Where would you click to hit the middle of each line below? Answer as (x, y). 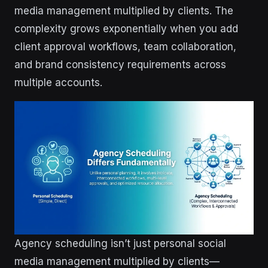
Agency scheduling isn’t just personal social (120, 244)
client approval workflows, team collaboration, (125, 47)
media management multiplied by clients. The (124, 11)
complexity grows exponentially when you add (126, 29)
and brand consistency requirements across (120, 65)
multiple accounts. (58, 83)
